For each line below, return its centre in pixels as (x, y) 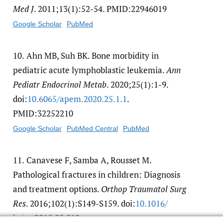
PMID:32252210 (43, 113)
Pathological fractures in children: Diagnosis (96, 175)
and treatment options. (57, 189)
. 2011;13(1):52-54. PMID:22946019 (100, 9)
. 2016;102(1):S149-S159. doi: (80, 204)
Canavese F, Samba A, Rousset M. (89, 160)
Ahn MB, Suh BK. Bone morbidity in (93, 56)
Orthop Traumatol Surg (143, 189)
